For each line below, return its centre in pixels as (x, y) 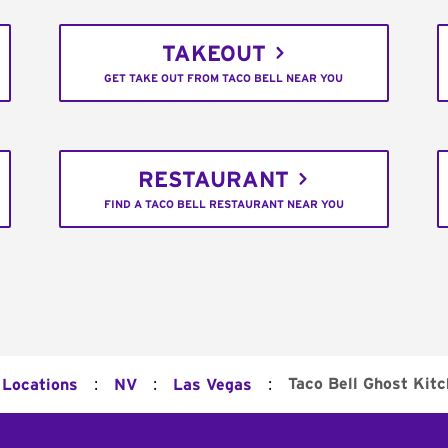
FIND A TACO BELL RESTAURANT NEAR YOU (223, 205)
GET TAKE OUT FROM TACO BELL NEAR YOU (224, 79)
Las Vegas (212, 384)
